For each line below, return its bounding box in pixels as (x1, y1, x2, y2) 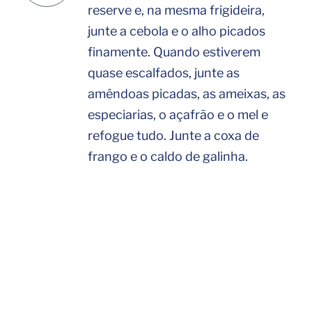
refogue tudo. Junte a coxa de (88, 128, 259, 143)
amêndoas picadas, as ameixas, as (88, 86, 286, 101)
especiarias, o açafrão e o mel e (88, 107, 268, 122)
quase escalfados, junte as (88, 65, 240, 80)
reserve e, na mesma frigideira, (88, 3, 265, 17)
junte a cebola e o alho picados (88, 24, 265, 38)
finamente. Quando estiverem (88, 45, 260, 59)
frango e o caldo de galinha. (88, 149, 248, 164)
